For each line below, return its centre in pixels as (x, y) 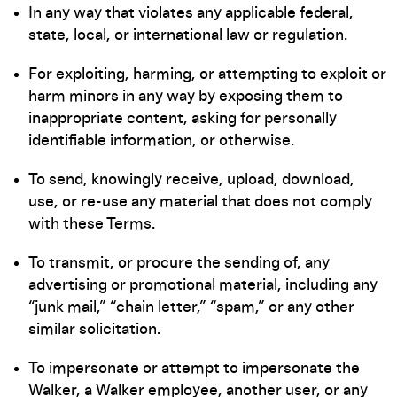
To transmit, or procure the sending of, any (179, 263)
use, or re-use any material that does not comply (200, 202)
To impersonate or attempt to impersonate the (194, 369)
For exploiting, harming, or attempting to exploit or (207, 74)
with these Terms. (92, 224)
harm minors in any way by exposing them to (186, 97)
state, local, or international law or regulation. (188, 35)
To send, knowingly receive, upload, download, (191, 180)
